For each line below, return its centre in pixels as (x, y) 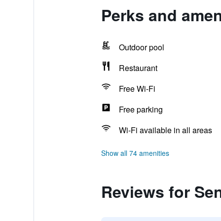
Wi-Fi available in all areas (165, 130)
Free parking (141, 109)
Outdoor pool (141, 47)
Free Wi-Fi (137, 89)
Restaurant (138, 68)
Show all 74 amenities (135, 153)
